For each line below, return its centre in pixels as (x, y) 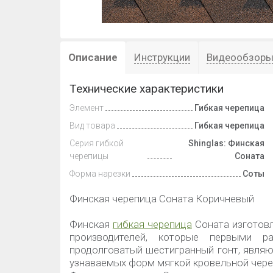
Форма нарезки (100, 174)
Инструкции (162, 57)
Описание (93, 57)
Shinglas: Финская (226, 143)
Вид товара (92, 126)
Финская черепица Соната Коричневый (162, 199)
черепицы (89, 156)
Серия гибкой (97, 143)
